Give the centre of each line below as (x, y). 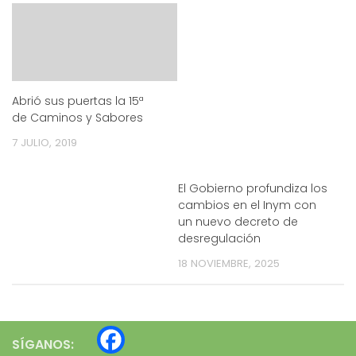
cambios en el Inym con (247, 205)
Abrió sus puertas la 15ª (78, 101)
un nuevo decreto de (238, 222)
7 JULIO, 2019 (44, 143)
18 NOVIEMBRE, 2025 (229, 264)
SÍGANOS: (43, 345)
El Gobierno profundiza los (253, 189)
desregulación (219, 239)
